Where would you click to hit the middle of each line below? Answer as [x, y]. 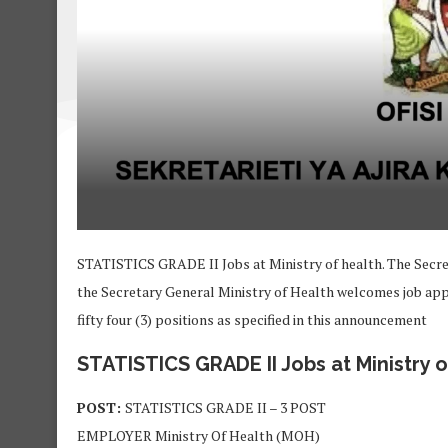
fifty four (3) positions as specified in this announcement [252, 320]
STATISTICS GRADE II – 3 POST [225, 408]
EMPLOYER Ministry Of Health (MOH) [198, 436]
